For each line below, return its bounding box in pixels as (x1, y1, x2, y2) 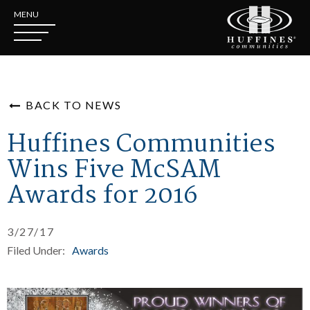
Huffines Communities (7, 125, 275, 165)
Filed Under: (7, 244, 65, 257)
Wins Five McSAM (7, 151, 221, 190)
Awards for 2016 (7, 176, 198, 216)
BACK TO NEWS (22, 98, 122, 111)
